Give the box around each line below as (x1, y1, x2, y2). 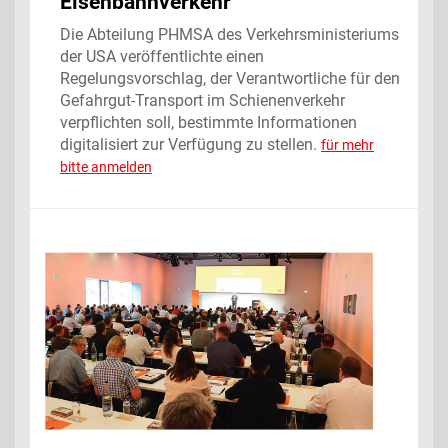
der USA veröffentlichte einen (60, 47, 264, 67)
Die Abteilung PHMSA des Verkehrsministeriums (60, 25, 399, 45)
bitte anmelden (60, 159, 152, 176)
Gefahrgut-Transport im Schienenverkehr (60, 91, 345, 111)
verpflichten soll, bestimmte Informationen (60, 113, 357, 133)
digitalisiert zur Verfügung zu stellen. (60, 135, 321, 155)
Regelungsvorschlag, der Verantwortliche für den (60, 69, 400, 89)
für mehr (321, 137, 374, 154)
